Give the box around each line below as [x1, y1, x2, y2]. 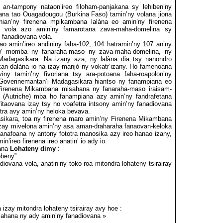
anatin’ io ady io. [60, 137, 108, 145]
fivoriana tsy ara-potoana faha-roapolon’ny [43, 70, 172, 78]
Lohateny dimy [9, 145, 56, 152]
